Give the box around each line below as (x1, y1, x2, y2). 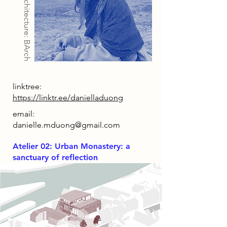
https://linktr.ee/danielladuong (13, 93, 123, 102)
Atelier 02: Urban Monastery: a (13, 141, 130, 151)
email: (13, 109, 34, 119)
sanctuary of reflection (13, 153, 98, 162)
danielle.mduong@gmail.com (13, 120, 120, 130)
